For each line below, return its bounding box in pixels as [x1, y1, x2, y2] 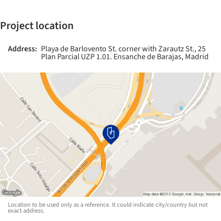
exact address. [8, 206, 44, 216]
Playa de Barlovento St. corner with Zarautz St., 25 [41, 43, 206, 55]
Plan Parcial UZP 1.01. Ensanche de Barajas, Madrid [41, 51, 209, 63]
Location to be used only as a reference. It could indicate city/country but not [8, 200, 208, 210]
